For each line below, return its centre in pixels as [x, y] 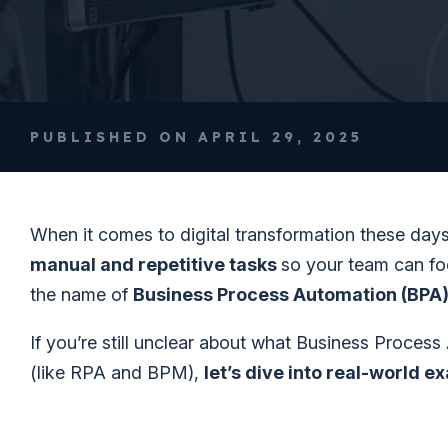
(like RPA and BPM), [117, 372]
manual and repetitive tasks [155, 264]
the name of [81, 294]
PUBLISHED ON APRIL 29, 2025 [196, 137]
